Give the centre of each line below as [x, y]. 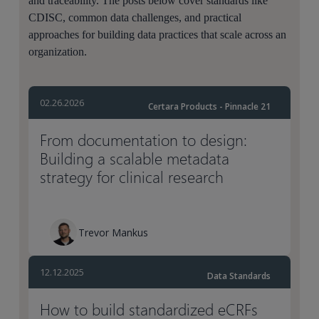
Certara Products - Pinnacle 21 [209, 106]
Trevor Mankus [114, 232]
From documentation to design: [144, 140]
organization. [58, 52]
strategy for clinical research [132, 177]
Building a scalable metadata [135, 158]
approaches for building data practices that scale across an [158, 35]
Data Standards [239, 276]
